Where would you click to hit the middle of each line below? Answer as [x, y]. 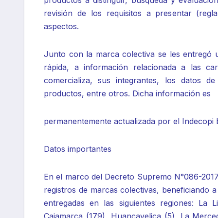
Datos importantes [78, 149]
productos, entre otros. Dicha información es [127, 94]
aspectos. [61, 27]
